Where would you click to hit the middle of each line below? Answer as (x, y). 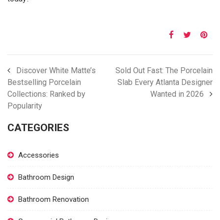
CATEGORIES (38, 127)
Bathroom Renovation (54, 199)
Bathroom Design (46, 177)
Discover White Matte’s (56, 70)
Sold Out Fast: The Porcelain (164, 70)
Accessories (39, 155)
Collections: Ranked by (46, 94)
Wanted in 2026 (177, 94)
